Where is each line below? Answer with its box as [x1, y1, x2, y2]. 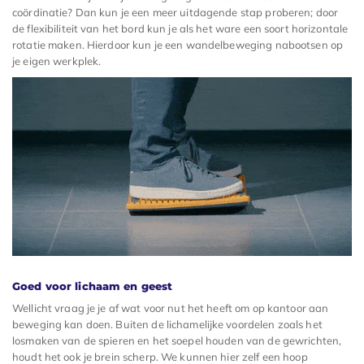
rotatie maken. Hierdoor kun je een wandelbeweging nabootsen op [12, 37, 344, 51]
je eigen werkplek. [12, 54, 102, 67]
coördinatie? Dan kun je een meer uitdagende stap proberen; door [12, 5, 339, 19]
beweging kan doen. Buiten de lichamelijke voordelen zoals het [12, 317, 323, 331]
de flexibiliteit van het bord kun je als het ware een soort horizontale [12, 21, 349, 35]
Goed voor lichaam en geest [12, 279, 173, 292]
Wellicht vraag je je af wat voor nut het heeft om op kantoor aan [12, 301, 329, 314]
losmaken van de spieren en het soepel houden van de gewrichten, [12, 333, 342, 347]
